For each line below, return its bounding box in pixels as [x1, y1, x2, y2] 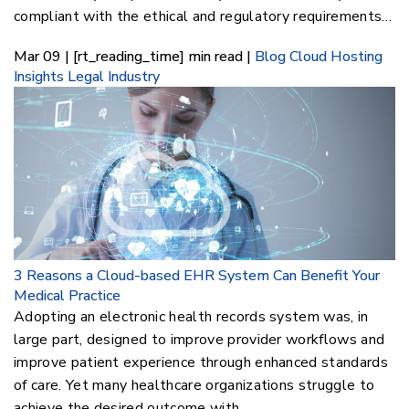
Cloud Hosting [289, 47, 383, 68]
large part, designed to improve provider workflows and [14, 330, 385, 351]
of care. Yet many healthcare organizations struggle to [14, 375, 375, 396]
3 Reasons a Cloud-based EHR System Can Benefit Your [14, 266, 380, 287]
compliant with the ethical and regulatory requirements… [14, 6, 393, 27]
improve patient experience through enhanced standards [14, 352, 388, 373]
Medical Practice [14, 286, 121, 307]
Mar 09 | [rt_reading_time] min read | [14, 47, 255, 68]
